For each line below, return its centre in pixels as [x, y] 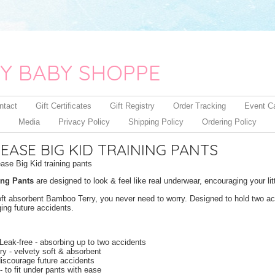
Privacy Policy [84, 122]
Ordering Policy [229, 122]
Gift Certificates [64, 106]
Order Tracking [199, 106]
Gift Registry [132, 106]
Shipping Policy [156, 122]
